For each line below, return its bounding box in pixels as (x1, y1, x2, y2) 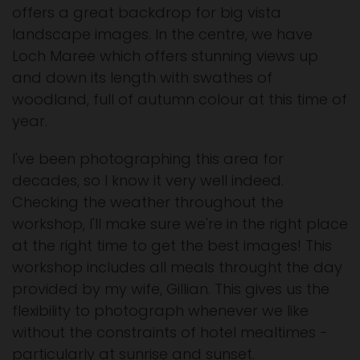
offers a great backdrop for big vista (12, 2, 281, 23)
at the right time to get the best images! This (12, 235, 332, 256)
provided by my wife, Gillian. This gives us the (12, 279, 329, 300)
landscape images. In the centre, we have (12, 24, 313, 45)
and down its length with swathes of (12, 67, 272, 88)
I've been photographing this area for (12, 149, 284, 170)
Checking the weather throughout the (12, 192, 284, 213)
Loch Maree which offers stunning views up (12, 46, 318, 67)
